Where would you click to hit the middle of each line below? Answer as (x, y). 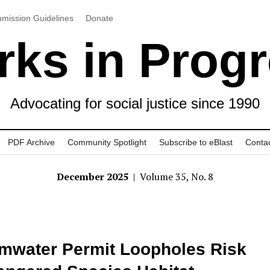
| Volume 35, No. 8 (172, 177)
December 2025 (94, 177)
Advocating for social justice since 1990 (135, 103)
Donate (99, 18)
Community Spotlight (107, 142)
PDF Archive (31, 142)
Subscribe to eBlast (196, 142)
